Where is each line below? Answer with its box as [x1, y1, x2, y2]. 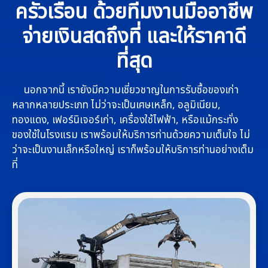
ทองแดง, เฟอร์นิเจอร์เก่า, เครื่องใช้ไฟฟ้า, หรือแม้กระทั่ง [12, 112, 238, 128]
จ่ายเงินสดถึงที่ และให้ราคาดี [22, 21, 246, 52]
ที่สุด [115, 45, 153, 77]
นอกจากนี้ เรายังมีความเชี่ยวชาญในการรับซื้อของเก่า [12, 82, 239, 98]
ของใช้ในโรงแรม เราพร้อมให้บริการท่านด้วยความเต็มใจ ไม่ [12, 127, 250, 143]
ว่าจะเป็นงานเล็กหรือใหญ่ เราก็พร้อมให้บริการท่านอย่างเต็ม [12, 142, 254, 158]
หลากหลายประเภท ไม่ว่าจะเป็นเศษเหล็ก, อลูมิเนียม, [12, 97, 221, 113]
